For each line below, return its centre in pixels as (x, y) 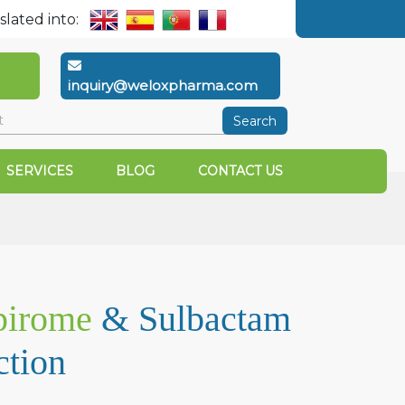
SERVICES (39, 171)
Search (255, 121)
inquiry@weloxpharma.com (162, 85)
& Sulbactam (196, 319)
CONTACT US (240, 171)
